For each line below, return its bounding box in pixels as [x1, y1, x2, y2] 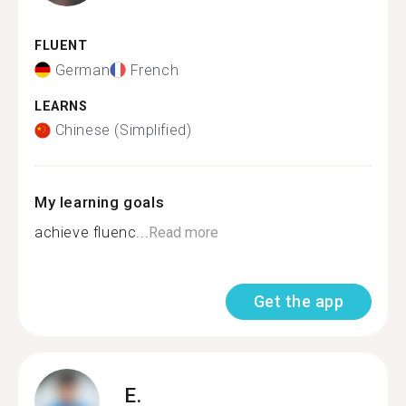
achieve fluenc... [34, 224, 150, 241]
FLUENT [34, 38, 88, 53]
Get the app [253, 292, 343, 311]
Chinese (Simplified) [54, 121, 192, 139]
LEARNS [34, 98, 88, 114]
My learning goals [34, 193, 165, 211]
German [54, 61, 111, 79]
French [130, 61, 179, 79]
